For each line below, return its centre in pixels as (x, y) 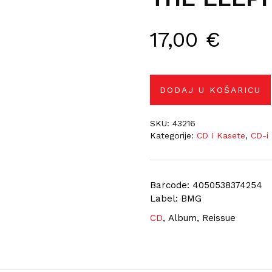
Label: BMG (176, 199)
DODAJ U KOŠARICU (211, 90)
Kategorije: (174, 135)
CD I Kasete (221, 135)
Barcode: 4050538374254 (206, 185)
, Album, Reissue (199, 218)
